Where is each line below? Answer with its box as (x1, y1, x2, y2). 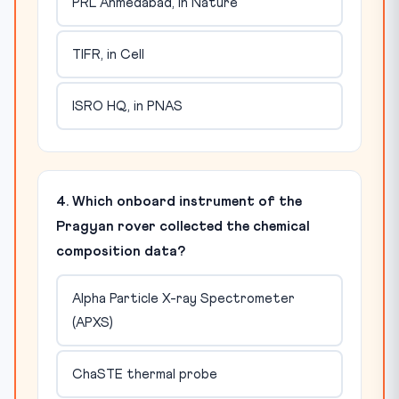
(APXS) (71, 315, 113, 330)
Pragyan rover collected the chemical (56, 219, 310, 233)
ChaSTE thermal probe (71, 367, 217, 381)
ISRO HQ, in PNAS (71, 99, 183, 113)
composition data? (56, 244, 185, 258)
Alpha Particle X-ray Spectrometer (71, 291, 295, 305)
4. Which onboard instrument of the (56, 194, 302, 208)
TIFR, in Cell (71, 47, 144, 61)
